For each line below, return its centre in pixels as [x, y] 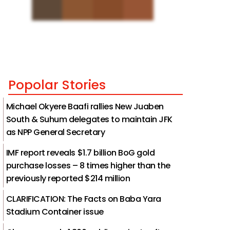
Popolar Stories [57, 85]
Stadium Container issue [55, 212]
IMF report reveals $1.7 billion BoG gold [80, 152]
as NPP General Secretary [55, 132]
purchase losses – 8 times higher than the [88, 165]
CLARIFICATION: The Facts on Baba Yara [83, 199]
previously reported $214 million [68, 178]
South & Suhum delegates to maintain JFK [89, 119]
